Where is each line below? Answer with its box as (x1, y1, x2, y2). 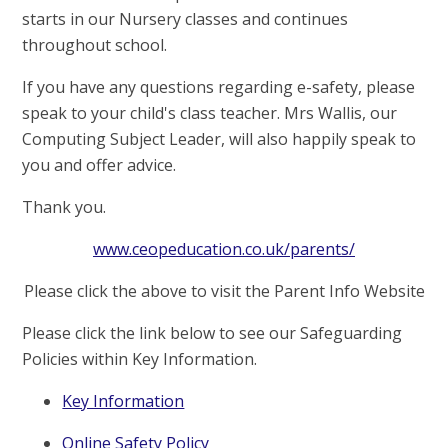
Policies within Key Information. (22, 348, 262, 371)
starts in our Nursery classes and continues (22, 8, 349, 31)
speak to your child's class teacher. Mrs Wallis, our (22, 102, 398, 125)
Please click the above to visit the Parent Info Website (23, 280, 425, 303)
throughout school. (22, 34, 172, 57)
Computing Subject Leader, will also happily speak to (22, 128, 417, 151)
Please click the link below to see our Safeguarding (22, 322, 403, 345)
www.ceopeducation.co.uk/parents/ (93, 238, 355, 261)
